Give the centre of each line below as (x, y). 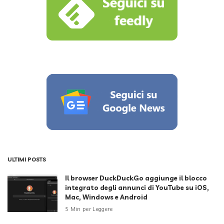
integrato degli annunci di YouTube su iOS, (137, 187)
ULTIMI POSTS (27, 159)
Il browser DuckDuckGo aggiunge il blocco (136, 178)
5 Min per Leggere (89, 209)
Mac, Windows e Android (106, 197)
